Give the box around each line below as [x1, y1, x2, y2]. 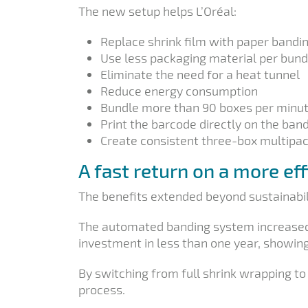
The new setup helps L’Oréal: [78, 3, 236, 19]
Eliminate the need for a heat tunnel [100, 66, 300, 82]
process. [78, 281, 125, 297]
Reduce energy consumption [100, 82, 258, 98]
